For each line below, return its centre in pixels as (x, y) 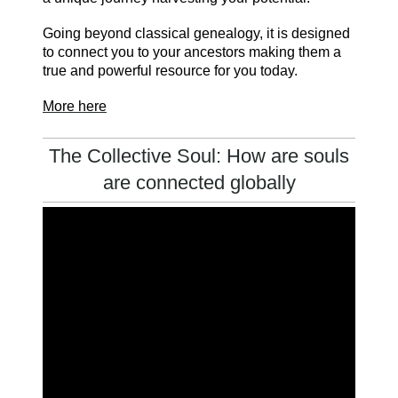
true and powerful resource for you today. (170, 71)
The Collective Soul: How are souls (199, 156)
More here (75, 107)
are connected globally (199, 183)
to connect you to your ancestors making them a (192, 52)
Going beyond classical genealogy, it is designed (196, 34)
